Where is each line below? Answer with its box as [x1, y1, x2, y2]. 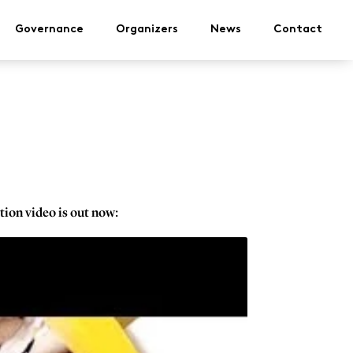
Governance [15, 24, 84, 35]
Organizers [116, 24, 178, 35]
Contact [273, 24, 322, 35]
